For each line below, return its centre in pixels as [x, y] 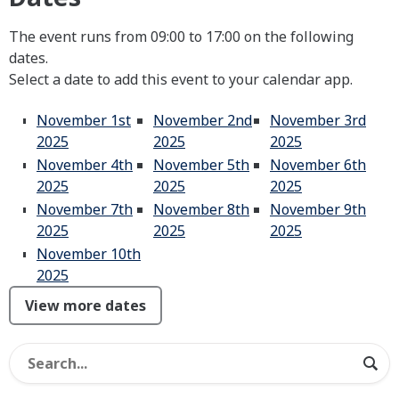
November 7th [85, 209]
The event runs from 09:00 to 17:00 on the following [181, 37]
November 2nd [203, 120]
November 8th [201, 209]
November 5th [201, 165]
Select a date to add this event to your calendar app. [181, 79]
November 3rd [318, 120]
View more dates [85, 305]
